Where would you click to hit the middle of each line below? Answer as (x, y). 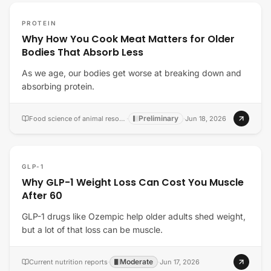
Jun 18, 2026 (206, 119)
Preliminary (158, 118)
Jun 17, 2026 (180, 262)
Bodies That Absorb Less (83, 52)
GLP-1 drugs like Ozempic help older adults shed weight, (134, 216)
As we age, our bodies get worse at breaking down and (132, 73)
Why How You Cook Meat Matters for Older (128, 39)
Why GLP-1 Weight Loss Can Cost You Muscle (133, 182)
